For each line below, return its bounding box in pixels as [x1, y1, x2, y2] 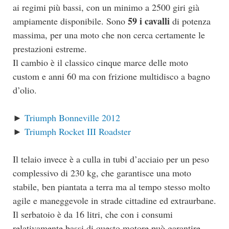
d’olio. [13, 83, 37, 96]
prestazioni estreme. [13, 42, 87, 55]
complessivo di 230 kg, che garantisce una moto [13, 166, 191, 179]
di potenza [170, 14, 211, 27]
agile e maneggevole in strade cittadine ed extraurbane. [13, 194, 216, 207]
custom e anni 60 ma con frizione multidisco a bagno [13, 70, 210, 82]
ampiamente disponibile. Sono [13, 14, 128, 27]
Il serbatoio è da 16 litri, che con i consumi [13, 208, 173, 220]
